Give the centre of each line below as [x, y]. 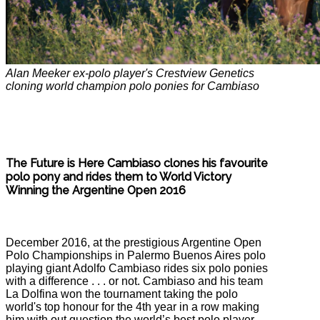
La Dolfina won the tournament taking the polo [122, 294]
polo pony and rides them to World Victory [119, 176]
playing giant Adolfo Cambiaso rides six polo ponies [137, 269]
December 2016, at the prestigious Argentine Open [134, 243]
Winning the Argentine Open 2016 [96, 190]
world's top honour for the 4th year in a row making [132, 307]
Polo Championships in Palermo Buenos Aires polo [136, 256]
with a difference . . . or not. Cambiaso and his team [134, 281]
